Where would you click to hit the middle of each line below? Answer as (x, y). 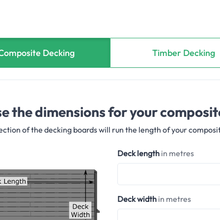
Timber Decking (184, 53)
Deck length (139, 153)
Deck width (138, 199)
